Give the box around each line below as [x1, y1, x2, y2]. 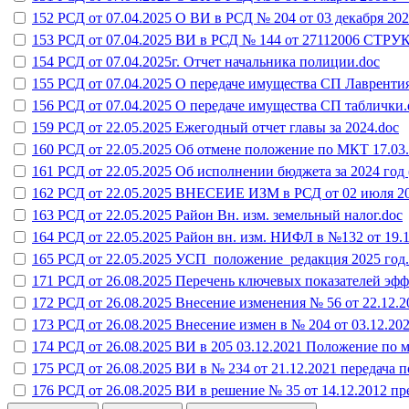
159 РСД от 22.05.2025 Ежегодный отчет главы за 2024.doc [32, 119, 399, 135]
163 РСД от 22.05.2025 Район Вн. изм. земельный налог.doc [32, 206, 403, 223]
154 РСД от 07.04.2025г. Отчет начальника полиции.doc [32, 53, 380, 69]
